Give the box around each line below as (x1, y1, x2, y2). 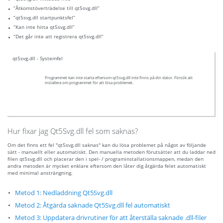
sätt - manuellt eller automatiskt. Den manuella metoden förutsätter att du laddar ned (7, 148, 216, 156)
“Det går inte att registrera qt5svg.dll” (13, 33, 104, 40)
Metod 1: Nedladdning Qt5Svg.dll (15, 189, 112, 198)
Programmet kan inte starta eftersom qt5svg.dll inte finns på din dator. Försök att (45, 75, 193, 81)
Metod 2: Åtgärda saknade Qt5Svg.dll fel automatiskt (15, 201, 170, 210)
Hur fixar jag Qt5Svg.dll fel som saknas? (7, 126, 138, 136)
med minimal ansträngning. (7, 169, 73, 177)
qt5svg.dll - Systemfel (12, 55, 63, 62)
